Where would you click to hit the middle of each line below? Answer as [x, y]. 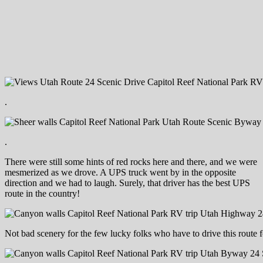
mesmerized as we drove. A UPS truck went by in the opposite [120, 173]
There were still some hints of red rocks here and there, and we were [131, 162]
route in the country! [42, 194]
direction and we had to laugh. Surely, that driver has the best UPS [127, 183]
